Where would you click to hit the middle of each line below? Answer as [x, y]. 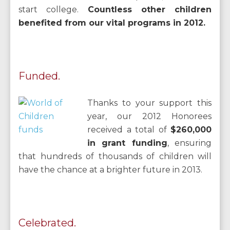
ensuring [193, 143]
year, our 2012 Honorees [149, 116]
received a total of [129, 130]
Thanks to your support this [149, 103]
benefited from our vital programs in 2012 [111, 23]
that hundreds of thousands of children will [115, 156]
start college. [53, 9]
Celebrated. [47, 223]
